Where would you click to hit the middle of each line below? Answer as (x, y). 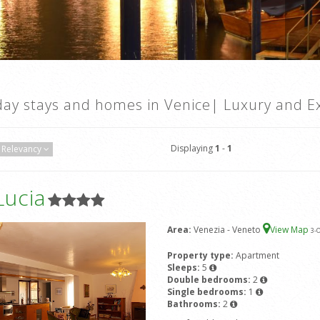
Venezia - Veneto (228, 230)
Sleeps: (184, 268)
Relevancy (21, 149)
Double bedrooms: (210, 280)
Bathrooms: (195, 304)
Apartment (257, 256)
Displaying (192, 149)
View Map (290, 230)
